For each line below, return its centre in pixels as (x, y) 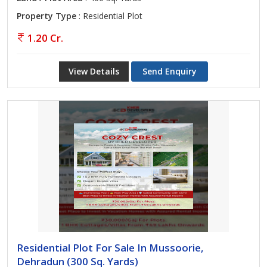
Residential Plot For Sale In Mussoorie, (110, 248)
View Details (94, 71)
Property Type (46, 16)
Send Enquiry (170, 71)
